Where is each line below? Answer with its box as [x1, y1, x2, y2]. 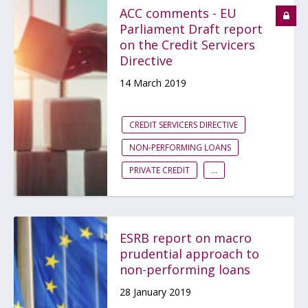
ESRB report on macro [120, 230, 252, 246]
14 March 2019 [120, 76, 186, 89]
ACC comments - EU [120, 5, 236, 21]
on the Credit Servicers [120, 36, 255, 53]
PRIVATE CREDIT [129, 164, 190, 176]
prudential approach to [120, 245, 259, 262]
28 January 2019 [120, 285, 191, 298]
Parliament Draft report [120, 21, 263, 37]
